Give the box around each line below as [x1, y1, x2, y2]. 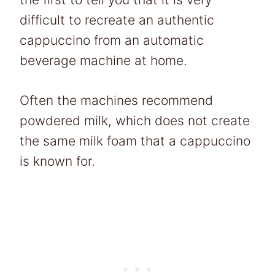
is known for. [20, 153, 95, 169]
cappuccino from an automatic [20, 32, 204, 48]
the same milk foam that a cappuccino [20, 133, 250, 149]
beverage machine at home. [20, 52, 187, 68]
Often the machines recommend [20, 92, 213, 108]
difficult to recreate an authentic [20, 12, 214, 28]
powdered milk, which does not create [20, 112, 250, 128]
